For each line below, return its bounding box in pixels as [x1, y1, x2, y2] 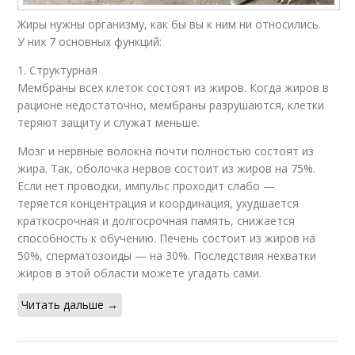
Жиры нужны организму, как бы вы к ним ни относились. [17, 17, 322, 32]
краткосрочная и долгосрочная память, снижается [17, 213, 296, 229]
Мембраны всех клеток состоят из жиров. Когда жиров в [17, 80, 330, 96]
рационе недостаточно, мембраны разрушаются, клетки [17, 97, 325, 113]
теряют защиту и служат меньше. [17, 115, 200, 131]
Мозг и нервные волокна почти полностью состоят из [17, 143, 315, 159]
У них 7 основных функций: [17, 34, 162, 50]
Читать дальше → [21, 297, 119, 313]
